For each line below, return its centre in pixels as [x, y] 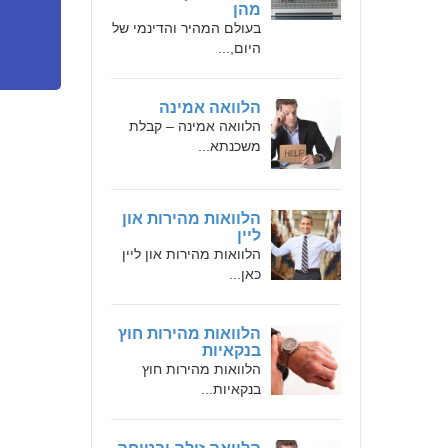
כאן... [245, 274]
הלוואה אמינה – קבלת [195, 126]
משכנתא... [229, 146]
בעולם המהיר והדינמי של [186, 28]
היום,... [239, 48]
